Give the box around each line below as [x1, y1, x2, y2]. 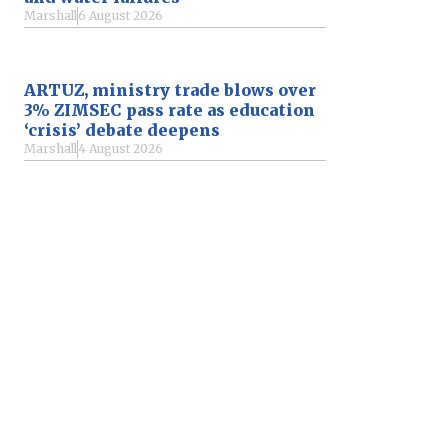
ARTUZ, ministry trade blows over [24, 79, 316, 100]
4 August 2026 [78, 140, 163, 156]
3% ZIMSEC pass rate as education [24, 99, 315, 120]
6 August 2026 [78, 7, 163, 23]
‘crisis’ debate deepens [24, 119, 220, 140]
